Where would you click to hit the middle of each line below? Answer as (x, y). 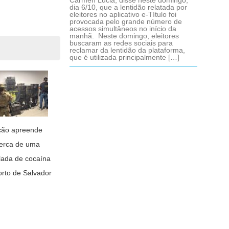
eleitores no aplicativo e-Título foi (123, 14)
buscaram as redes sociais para (121, 43)
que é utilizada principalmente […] (124, 57)
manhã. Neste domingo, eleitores (124, 36)
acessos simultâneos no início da (123, 29)
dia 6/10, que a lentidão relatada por (128, 7)
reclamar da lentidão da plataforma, (127, 50)
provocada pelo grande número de (126, 21)
